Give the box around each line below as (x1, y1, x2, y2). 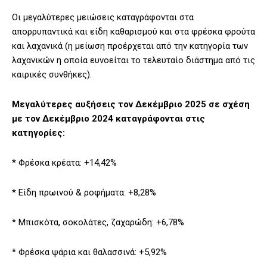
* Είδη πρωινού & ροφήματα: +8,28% (12, 187, 156, 198)
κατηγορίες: (12, 128, 65, 139)
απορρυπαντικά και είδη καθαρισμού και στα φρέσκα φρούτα (12, 26, 255, 38)
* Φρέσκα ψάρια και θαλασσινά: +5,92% (12, 247, 167, 258)
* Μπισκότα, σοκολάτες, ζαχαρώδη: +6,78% (12, 217, 184, 228)
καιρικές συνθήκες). (12, 69, 92, 80)
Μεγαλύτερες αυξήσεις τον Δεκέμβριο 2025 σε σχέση (12, 99, 250, 110)
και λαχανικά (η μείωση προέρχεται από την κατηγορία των (12, 41, 248, 52)
